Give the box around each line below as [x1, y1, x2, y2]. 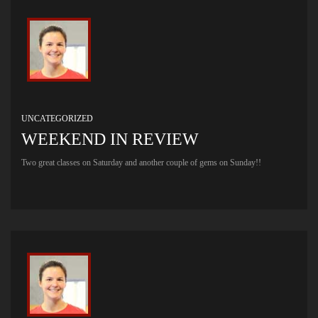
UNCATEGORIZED [21, 113, 93, 124]
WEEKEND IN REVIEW [21, 129, 199, 148]
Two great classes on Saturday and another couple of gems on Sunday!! [21, 157, 261, 168]
